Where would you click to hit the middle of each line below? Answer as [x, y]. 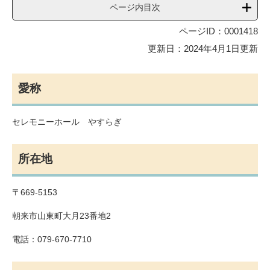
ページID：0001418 [218, 31]
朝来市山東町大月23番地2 [61, 215]
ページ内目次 [135, 7]
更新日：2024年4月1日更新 [203, 48]
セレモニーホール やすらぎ [67, 121]
